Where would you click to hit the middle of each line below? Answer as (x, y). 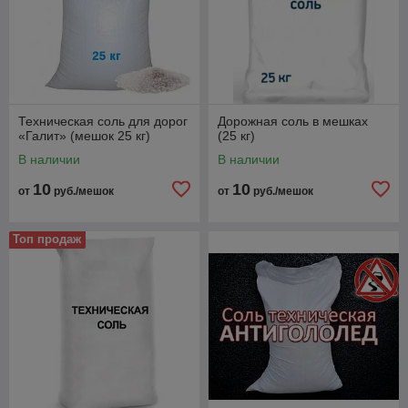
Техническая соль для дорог (103, 121)
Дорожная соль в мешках (293, 121)
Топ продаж (47, 239)
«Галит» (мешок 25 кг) (84, 135)
